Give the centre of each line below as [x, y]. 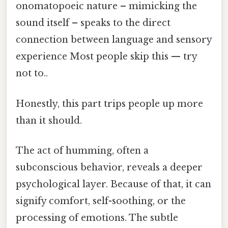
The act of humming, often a [82, 150]
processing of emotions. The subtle [97, 218]
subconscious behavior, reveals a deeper [109, 167]
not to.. [32, 74]
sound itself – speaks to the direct [93, 23]
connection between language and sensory [114, 40]
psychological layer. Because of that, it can [113, 184]
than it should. [49, 120]
